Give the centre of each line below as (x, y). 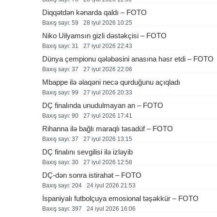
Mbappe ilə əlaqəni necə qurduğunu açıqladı (111, 82)
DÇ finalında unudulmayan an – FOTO (103, 105)
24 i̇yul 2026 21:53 (111, 186)
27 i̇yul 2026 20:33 (108, 93)
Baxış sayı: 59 (60, 23)
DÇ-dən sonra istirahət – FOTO (92, 175)
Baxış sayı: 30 (60, 162)
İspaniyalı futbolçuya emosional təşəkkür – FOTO (120, 198)
